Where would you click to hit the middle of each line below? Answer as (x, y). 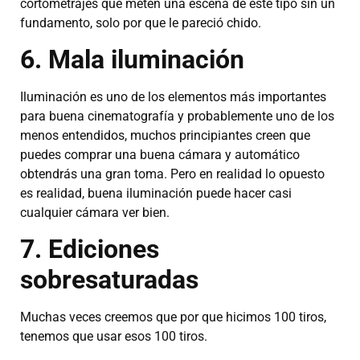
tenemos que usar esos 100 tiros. (114, 337)
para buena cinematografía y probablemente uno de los (177, 117)
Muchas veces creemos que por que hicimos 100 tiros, (173, 317)
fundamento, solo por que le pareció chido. (141, 22)
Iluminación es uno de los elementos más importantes (173, 97)
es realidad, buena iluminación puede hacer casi (156, 194)
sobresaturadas (109, 280)
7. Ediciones (90, 250)
